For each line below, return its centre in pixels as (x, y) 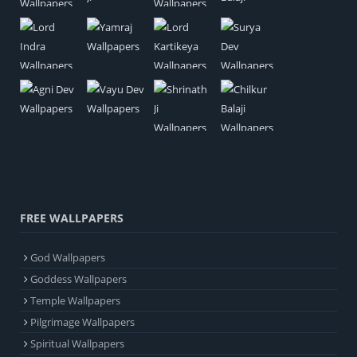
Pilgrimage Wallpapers (82, 322)
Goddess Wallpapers (78, 279)
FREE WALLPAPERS (72, 218)
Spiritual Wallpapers (77, 343)
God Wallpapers (68, 257)
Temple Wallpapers (75, 300)
